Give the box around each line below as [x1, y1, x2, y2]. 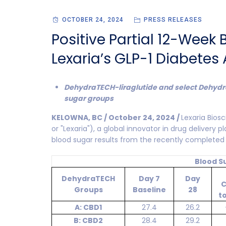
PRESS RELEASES [143, 16, 202, 23]
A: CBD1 [75, 202, 102, 212]
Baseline [133, 185, 166, 195]
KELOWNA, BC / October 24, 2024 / [51, 112, 181, 123]
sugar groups [64, 93, 114, 103]
